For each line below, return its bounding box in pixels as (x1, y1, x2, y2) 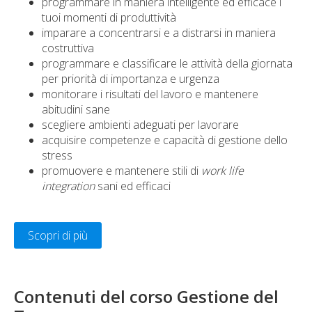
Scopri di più (28, 228, 88, 243)
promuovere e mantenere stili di (42, 163, 201, 178)
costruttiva (42, 40, 94, 56)
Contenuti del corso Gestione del (14, 285, 279, 308)
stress (42, 148, 72, 163)
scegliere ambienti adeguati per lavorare (42, 117, 239, 132)
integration (42, 178, 95, 194)
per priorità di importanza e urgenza (42, 71, 219, 86)
